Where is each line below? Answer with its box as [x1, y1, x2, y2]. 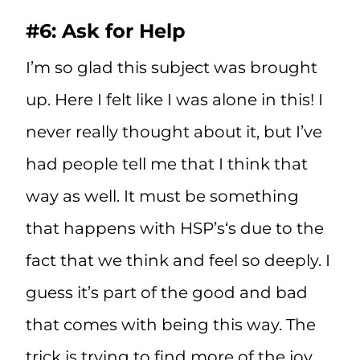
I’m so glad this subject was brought [26, 58, 317, 78]
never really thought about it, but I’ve [26, 122, 322, 142]
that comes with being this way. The [26, 315, 316, 335]
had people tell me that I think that [26, 154, 308, 174]
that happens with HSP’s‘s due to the [26, 219, 324, 239]
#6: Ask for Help [26, 19, 186, 43]
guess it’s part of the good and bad [26, 283, 308, 303]
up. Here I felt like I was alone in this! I [26, 90, 323, 110]
